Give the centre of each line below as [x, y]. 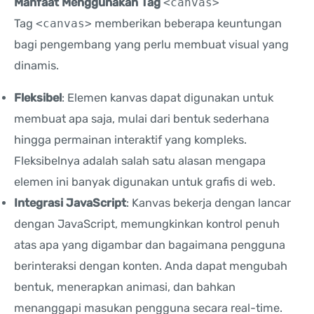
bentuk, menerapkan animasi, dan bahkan [125, 287]
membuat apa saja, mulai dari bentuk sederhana [142, 119]
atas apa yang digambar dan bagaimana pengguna [150, 245]
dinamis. [36, 65]
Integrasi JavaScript [70, 203]
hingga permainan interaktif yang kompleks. [130, 140]
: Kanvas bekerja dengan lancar [209, 203]
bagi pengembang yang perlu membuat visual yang [151, 44]
